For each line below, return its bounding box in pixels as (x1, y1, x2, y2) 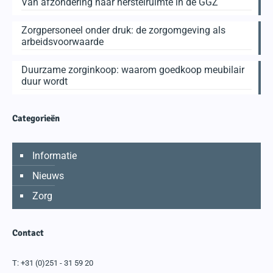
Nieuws (32, 169, 64, 182)
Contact (12, 227, 44, 238)
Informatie (32, 149, 77, 161)
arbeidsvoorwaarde (21, 35, 104, 48)
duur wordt (21, 75, 68, 87)
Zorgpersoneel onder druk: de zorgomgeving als (21, 24, 225, 36)
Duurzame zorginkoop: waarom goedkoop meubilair (21, 63, 244, 76)
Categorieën (12, 112, 60, 124)
